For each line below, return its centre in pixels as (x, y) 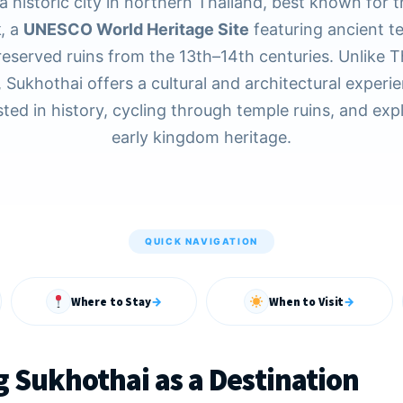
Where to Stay (111, 301)
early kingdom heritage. (201, 137)
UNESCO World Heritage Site (136, 29)
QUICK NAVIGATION (201, 241)
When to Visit (307, 301)
